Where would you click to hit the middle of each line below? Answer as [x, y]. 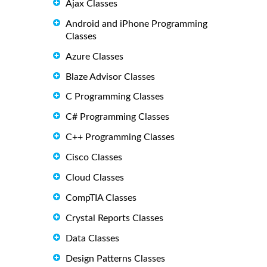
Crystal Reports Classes [114, 218]
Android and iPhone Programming [136, 24]
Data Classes [92, 239]
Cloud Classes [95, 178]
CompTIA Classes [101, 198]
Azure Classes [94, 56]
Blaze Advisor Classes [110, 77]
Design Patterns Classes [115, 259]
